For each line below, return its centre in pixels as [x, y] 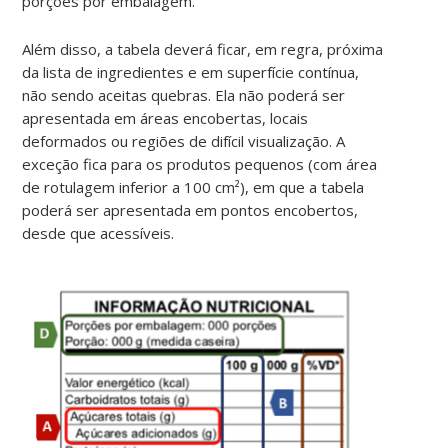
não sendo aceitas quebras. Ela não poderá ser [184, 94]
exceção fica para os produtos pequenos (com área [200, 163]
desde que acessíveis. [106, 232]
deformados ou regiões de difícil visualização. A [184, 140]
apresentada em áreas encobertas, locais [165, 117]
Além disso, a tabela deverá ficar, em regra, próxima [203, 48]
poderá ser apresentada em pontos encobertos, [190, 209]
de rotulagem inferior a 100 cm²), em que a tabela [193, 186]
